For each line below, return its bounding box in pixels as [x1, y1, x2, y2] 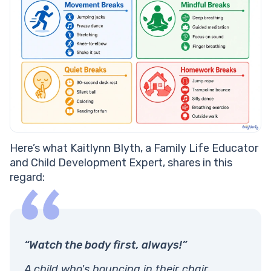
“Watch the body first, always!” [24, 238, 187, 252]
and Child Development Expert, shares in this [10, 156, 232, 170]
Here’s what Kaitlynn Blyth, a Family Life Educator [10, 142, 258, 155]
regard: [10, 171, 45, 184]
